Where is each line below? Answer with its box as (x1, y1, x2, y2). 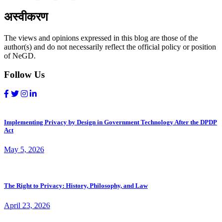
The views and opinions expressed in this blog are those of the (4, 33, 198, 42)
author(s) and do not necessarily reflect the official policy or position (4, 42, 216, 51)
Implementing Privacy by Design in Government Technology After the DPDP (4, 118, 217, 126)
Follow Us (4, 69, 45, 80)
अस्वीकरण (4, 10, 48, 23)
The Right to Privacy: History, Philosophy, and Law (4, 182, 148, 190)
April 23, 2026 (4, 201, 50, 210)
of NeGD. (4, 51, 36, 60)
